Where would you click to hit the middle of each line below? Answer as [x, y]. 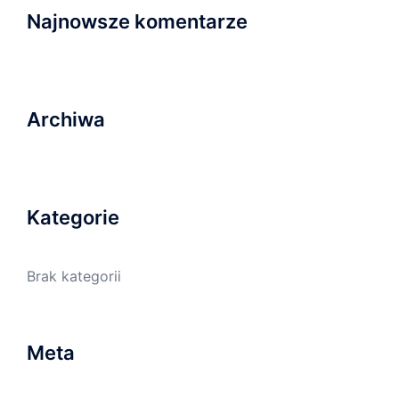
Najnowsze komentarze [137, 21]
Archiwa [66, 119]
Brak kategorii [74, 276]
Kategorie [73, 217]
